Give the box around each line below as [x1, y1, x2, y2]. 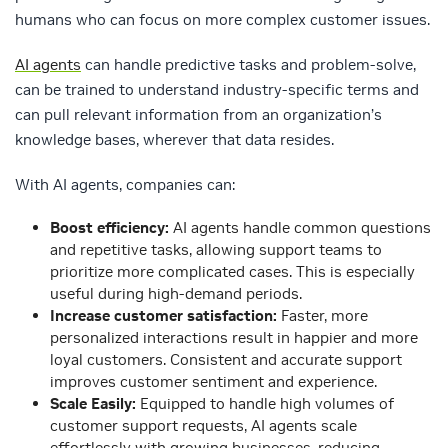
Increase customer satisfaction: [50, 306, 277, 326]
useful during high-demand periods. [50, 284, 302, 304]
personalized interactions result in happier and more [50, 328, 418, 348]
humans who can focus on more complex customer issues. [15, 10, 430, 30]
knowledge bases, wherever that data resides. [15, 130, 334, 150]
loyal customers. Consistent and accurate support [50, 350, 402, 370]
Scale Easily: [50, 394, 140, 414]
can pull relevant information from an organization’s [15, 105, 382, 125]
